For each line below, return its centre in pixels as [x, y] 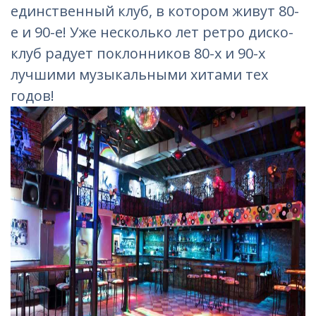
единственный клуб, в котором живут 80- [155, 11]
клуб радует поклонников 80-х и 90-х [138, 53]
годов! [32, 96]
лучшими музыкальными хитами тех [139, 74]
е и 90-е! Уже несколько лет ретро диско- [152, 32]
